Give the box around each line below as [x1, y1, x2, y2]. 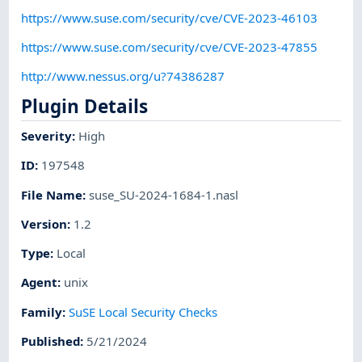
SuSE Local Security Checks [69, 303, 218, 320]
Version [21, 215, 68, 232]
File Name [21, 186, 83, 203]
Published [21, 332, 81, 349]
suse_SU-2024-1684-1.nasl [89, 186, 239, 203]
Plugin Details [21, 94, 149, 120]
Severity [21, 127, 73, 144]
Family [21, 303, 63, 320]
